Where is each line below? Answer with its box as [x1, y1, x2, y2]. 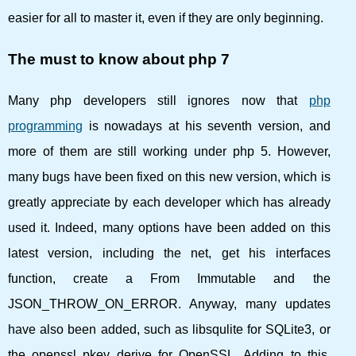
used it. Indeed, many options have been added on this [8, 221, 331, 234]
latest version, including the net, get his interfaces [8, 246, 331, 260]
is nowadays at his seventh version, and [83, 119, 331, 133]
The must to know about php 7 [8, 51, 230, 68]
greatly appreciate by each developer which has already [8, 195, 331, 209]
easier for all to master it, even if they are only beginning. [8, 11, 323, 25]
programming [8, 119, 83, 133]
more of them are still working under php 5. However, [8, 145, 331, 158]
